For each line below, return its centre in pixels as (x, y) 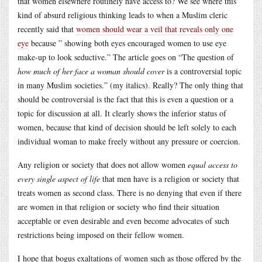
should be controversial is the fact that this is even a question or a (125, 99)
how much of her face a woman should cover (91, 71)
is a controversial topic (203, 71)
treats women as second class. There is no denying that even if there (130, 192)
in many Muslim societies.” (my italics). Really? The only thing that (130, 85)
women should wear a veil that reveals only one (155, 29)
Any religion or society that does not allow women (103, 164)
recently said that (47, 29)
